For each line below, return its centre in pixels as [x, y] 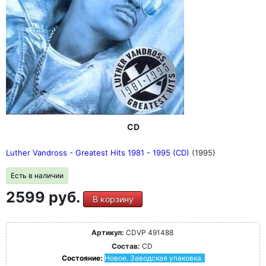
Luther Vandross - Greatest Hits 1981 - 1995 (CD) [99, 152]
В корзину [113, 199]
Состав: [126, 246]
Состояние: [83, 258]
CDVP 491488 [148, 232]
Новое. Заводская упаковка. [153, 258]
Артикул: [107, 232]
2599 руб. [45, 197]
